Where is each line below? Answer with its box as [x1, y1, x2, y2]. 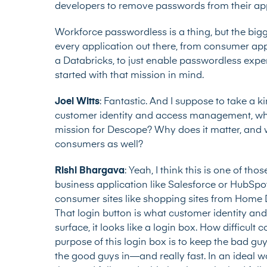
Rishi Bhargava [55, 166, 125, 176]
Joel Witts [55, 97, 100, 107]
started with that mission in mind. [55, 71, 204, 81]
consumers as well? [55, 140, 143, 150]
